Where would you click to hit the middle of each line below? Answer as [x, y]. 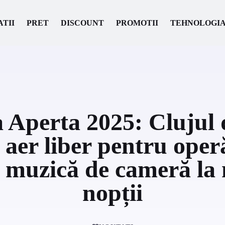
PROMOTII [137, 23]
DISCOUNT [82, 23]
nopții [113, 193]
